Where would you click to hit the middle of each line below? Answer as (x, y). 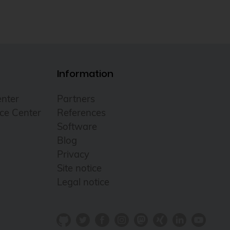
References (81, 112)
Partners (76, 99)
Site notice (79, 168)
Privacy (73, 154)
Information (85, 73)
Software (77, 126)
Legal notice (83, 182)
